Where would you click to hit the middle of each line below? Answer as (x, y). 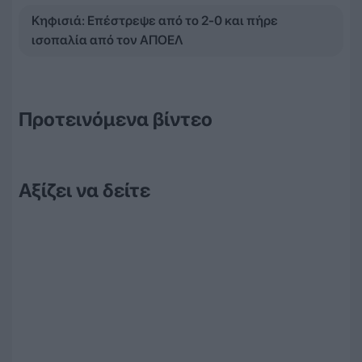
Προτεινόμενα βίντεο (116, 119)
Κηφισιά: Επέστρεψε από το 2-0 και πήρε (155, 20)
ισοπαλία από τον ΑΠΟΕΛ (107, 40)
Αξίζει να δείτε (84, 190)
